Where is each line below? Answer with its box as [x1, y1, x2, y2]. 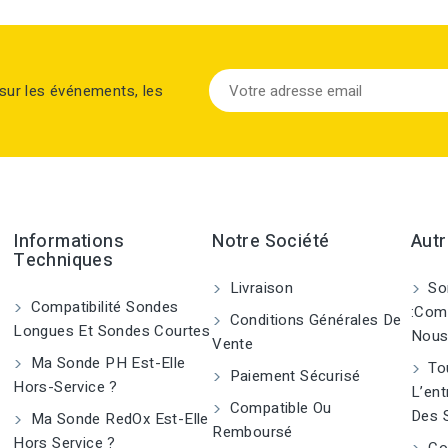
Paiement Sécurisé [225, 365, 361, 387]
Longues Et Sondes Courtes [13, 320, 211, 342]
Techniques [13, 247, 114, 274]
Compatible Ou [225, 397, 332, 419]
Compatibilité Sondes [26, 296, 179, 318]
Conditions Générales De [225, 309, 402, 331]
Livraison [225, 277, 294, 299]
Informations [13, 228, 125, 255]
